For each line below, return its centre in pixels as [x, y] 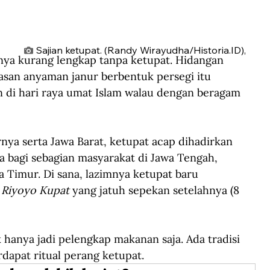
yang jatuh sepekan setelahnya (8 [156, 190]
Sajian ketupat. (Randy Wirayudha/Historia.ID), [141, 50]
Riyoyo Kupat [35, 190]
